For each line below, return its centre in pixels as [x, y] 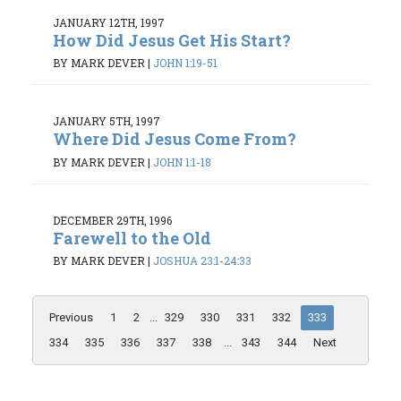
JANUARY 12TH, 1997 [109, 22]
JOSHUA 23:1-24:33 [202, 261]
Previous [71, 318]
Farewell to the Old [132, 238]
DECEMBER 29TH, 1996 [112, 220]
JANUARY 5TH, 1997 [107, 121]
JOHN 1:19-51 [185, 63]
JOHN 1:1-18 [182, 162]
